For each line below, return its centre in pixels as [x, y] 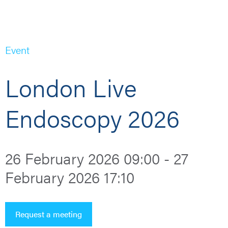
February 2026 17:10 [70, 177]
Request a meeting [49, 214]
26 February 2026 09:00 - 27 [97, 158]
